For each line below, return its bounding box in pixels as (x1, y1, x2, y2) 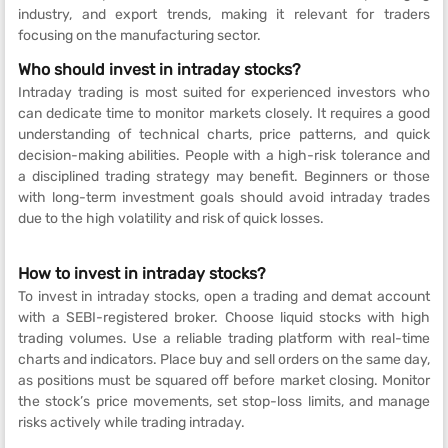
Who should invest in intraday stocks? (18, 59, 301, 79)
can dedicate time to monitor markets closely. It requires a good (18, 104, 430, 122)
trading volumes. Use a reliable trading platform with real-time (18, 329, 430, 347)
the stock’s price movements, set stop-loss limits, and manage (18, 392, 430, 410)
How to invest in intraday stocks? (18, 263, 266, 283)
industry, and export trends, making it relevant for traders (18, 5, 430, 23)
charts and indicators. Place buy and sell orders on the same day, (18, 350, 430, 368)
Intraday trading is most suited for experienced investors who (18, 83, 430, 101)
